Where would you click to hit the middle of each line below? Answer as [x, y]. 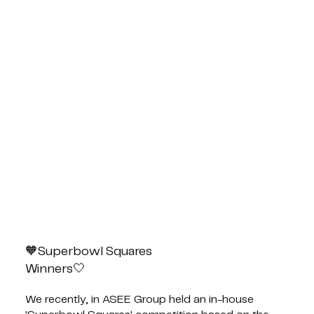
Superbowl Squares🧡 [95, 252]
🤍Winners [79, 269]
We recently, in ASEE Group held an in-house [139, 300]
